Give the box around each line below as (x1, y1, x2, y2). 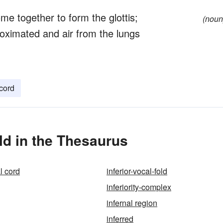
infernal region (107, 197, 157, 209)
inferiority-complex (107, 181, 171, 193)
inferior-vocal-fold (107, 165, 167, 177)
